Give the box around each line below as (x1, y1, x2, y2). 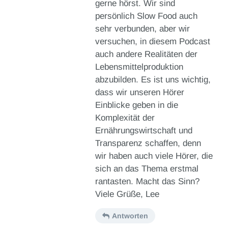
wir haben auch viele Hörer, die (95, 151, 213, 161)
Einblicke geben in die (95, 100, 178, 110)
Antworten (111, 212, 148, 220)
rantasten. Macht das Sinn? (95, 177, 199, 187)
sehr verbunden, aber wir (95, 24, 190, 34)
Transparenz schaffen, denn (95, 138, 201, 149)
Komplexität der (95, 113, 155, 123)
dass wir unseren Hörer (95, 88, 184, 98)
